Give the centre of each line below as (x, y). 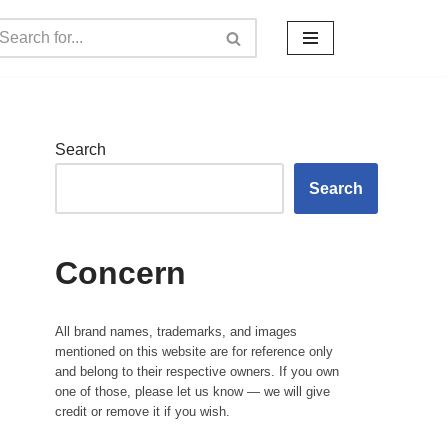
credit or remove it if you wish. (142, 411)
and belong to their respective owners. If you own (197, 371)
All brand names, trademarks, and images (176, 331)
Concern (120, 273)
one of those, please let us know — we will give (192, 391)
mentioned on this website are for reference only (194, 351)
